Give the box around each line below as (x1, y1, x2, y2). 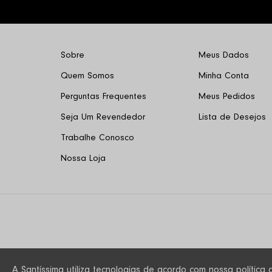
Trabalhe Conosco (61, 134, 134, 143)
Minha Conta (198, 72, 249, 81)
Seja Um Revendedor (61, 113, 145, 122)
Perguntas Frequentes (61, 92, 146, 101)
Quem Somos (61, 72, 114, 81)
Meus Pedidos (198, 92, 255, 101)
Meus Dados (198, 51, 249, 60)
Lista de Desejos (198, 113, 266, 122)
